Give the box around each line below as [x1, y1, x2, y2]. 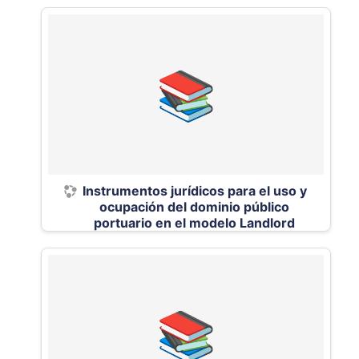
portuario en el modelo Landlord [94, 215, 295, 231]
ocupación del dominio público [99, 199, 289, 215]
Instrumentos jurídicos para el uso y [82, 183, 307, 199]
